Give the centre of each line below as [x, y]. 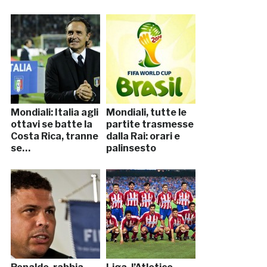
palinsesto [131, 148]
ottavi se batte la [51, 124]
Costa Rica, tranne [54, 136]
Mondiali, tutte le [146, 112]
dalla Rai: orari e [143, 136]
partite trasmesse [150, 124]
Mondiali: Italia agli [54, 112]
